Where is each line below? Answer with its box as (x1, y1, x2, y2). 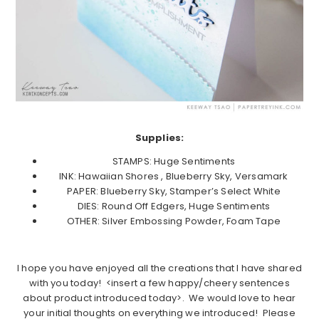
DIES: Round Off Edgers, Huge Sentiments (77, 199, 271, 214)
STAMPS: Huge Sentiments (112, 155, 236, 169)
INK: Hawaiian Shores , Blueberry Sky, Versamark (59, 169, 288, 184)
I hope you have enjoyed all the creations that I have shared (16, 261, 302, 276)
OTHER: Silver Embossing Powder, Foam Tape (66, 214, 281, 229)
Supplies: (135, 131, 184, 145)
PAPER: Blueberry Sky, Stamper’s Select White (67, 184, 281, 199)
